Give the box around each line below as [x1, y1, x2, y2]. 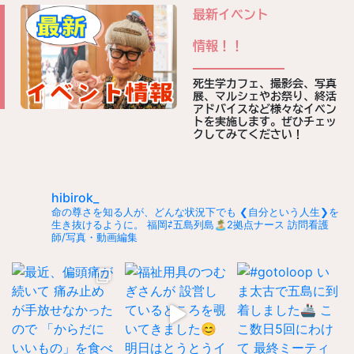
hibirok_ [51, 190, 99, 206]
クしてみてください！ [193, 129, 303, 141]
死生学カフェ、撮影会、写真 [193, 78, 337, 90]
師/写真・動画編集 [51, 231, 137, 244]
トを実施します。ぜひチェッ [193, 116, 337, 128]
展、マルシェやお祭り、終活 [193, 91, 337, 103]
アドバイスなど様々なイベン [193, 104, 337, 115]
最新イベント [193, 8, 269, 21]
